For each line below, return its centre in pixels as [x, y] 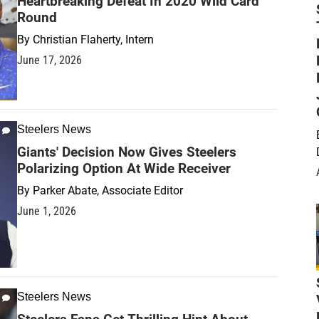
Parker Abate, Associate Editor [108, 191]
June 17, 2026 [49, 61]
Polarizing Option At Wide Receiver [124, 169]
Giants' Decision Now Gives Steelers [127, 152]
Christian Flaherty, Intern [93, 40]
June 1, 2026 [47, 211]
